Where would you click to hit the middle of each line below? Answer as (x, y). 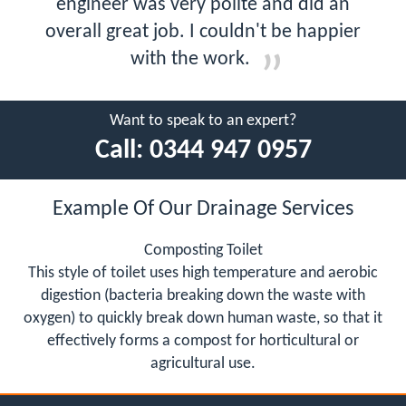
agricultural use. (203, 363)
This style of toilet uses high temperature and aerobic (203, 273)
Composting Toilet (203, 250)
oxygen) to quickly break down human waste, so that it (203, 318)
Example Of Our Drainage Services (203, 209)
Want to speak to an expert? (203, 121)
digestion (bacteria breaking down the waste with (203, 295)
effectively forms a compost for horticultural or (203, 341)
